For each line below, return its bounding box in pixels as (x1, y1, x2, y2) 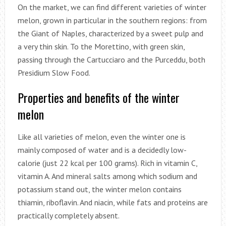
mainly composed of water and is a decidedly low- (17, 144, 187, 155)
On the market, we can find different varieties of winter (17, 2, 206, 12)
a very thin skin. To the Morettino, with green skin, (17, 41, 185, 51)
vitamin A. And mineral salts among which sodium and (17, 171, 197, 181)
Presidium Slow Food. (17, 67, 90, 78)
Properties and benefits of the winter (17, 88, 180, 106)
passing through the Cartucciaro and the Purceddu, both (17, 54, 205, 65)
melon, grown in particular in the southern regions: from (17, 15, 207, 25)
